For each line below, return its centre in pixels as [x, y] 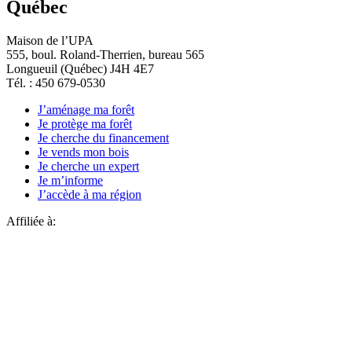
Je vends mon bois [83, 152]
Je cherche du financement [103, 138]
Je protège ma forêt [85, 124]
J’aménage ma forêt [86, 110]
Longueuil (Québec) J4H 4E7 [80, 69]
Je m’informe [70, 181]
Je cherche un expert [88, 167]
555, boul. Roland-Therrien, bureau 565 [105, 55]
